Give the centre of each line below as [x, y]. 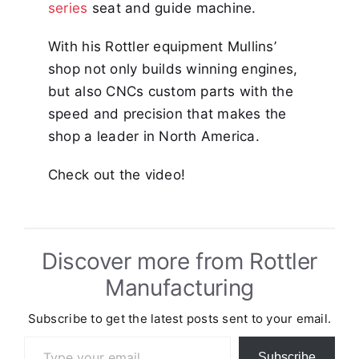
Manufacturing [179, 288]
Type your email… [46, 336]
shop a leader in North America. [153, 137]
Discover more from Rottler [179, 262]
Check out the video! [117, 175]
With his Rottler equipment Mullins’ [162, 47]
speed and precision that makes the [167, 114]
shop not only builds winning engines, [173, 69]
